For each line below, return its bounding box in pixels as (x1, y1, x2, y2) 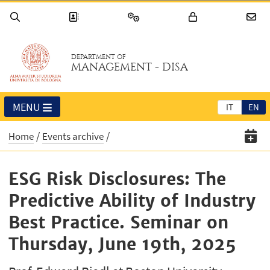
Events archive (42, 130, 104, 143)
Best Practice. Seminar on (8, 212, 229, 234)
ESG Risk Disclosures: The (8, 168, 227, 190)
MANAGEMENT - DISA (71, 61, 189, 74)
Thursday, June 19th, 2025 (8, 233, 237, 256)
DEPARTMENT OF (71, 53, 127, 61)
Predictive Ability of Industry (8, 190, 256, 212)
